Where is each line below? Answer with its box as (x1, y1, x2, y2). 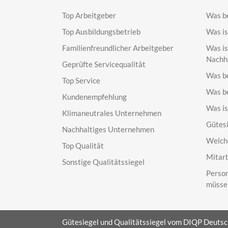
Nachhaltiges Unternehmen (62, 124, 154, 134)
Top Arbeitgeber (62, 10, 116, 20)
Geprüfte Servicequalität (62, 59, 146, 69)
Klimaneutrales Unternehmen (62, 108, 161, 118)
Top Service (62, 75, 100, 85)
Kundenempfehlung (62, 92, 127, 101)
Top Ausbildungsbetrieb (62, 26, 140, 36)
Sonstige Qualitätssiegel (62, 157, 145, 166)
